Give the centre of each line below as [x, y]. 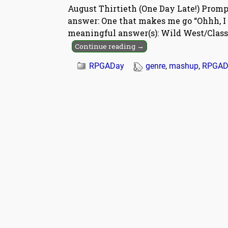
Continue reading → [110, 47]
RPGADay [107, 66]
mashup [184, 66]
